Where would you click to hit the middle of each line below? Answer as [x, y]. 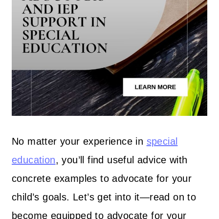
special [162, 141]
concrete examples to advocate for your [102, 178]
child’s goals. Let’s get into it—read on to [104, 197]
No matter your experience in [79, 141]
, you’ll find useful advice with [121, 160]
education [34, 160]
